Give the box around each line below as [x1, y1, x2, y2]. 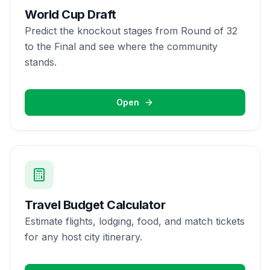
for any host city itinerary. [25, 231, 142, 243]
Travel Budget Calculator [25, 198, 165, 212]
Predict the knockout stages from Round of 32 [25, 25, 237, 37]
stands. [25, 56, 57, 68]
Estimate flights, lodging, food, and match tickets [25, 215, 245, 227]
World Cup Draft [25, 7, 116, 22]
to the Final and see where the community [25, 40, 218, 52]
